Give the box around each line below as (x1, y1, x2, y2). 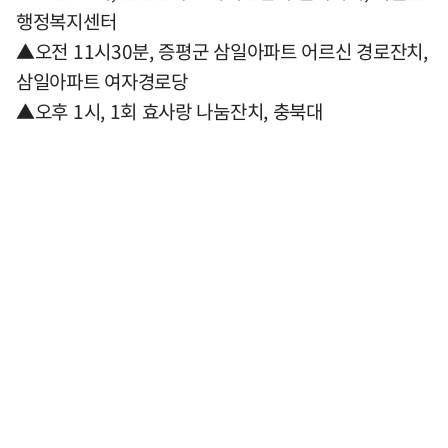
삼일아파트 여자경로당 (16, 67, 188, 95)
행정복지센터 (16, 7, 117, 35)
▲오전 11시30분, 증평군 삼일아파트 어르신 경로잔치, (16, 37, 428, 65)
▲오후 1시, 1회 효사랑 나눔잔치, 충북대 (16, 97, 323, 125)
